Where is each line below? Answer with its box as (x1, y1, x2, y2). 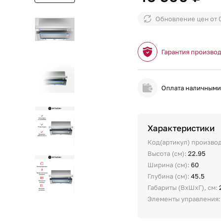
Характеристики (147, 123, 215, 133)
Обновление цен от (155, 14, 219, 23)
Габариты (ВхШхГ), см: (147, 184, 220, 191)
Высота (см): (147, 149, 188, 157)
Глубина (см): (147, 172, 191, 180)
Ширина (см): (147, 161, 191, 169)
